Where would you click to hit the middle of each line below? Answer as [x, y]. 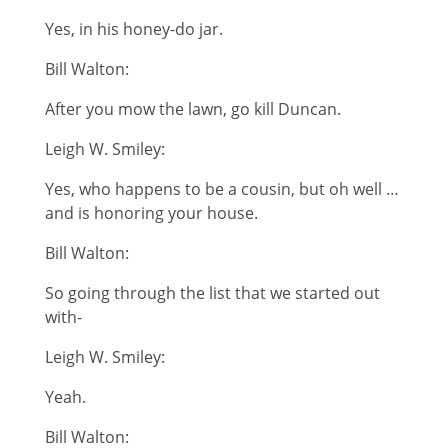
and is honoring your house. [151, 212]
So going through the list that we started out [212, 292]
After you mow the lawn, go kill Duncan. [192, 108]
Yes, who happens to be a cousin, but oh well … [221, 188]
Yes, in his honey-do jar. [133, 28]
